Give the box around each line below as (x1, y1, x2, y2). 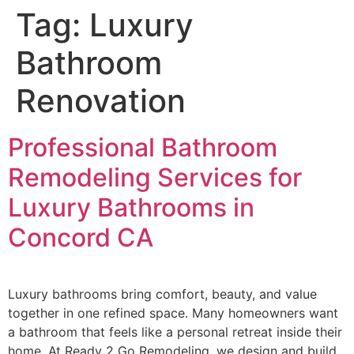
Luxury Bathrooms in (8, 192, 254, 223)
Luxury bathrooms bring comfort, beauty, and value (8, 286, 317, 302)
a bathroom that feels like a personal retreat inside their (8, 324, 342, 340)
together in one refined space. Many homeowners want (8, 305, 338, 321)
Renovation (16, 81, 186, 120)
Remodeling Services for (8, 162, 302, 193)
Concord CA (8, 222, 153, 253)
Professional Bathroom (8, 132, 277, 163)
